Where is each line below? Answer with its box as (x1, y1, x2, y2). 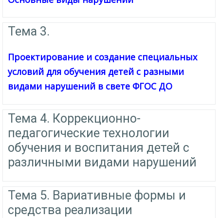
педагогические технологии (8, 126, 169, 140)
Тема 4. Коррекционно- (8, 111, 141, 126)
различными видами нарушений (8, 155, 197, 169)
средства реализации (8, 202, 132, 217)
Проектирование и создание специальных (8, 51, 197, 63)
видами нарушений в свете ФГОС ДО (8, 80, 172, 92)
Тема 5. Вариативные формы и (8, 188, 186, 202)
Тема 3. (8, 24, 50, 39)
